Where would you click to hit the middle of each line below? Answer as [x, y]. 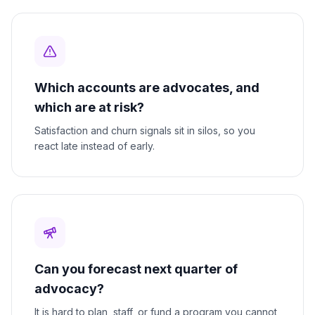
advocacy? [69, 289]
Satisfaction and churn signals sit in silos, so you [145, 131]
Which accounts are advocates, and [147, 88]
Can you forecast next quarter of [136, 269]
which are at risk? [89, 108]
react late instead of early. [95, 146]
